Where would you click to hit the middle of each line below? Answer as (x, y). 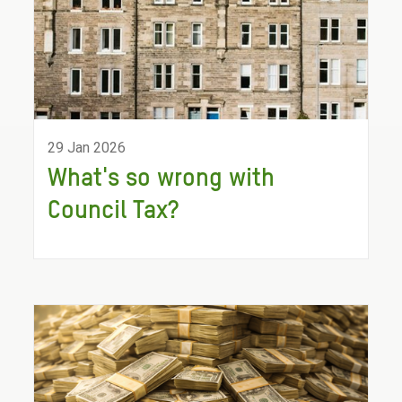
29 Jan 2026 (87, 148)
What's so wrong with (162, 179)
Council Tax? (114, 211)
